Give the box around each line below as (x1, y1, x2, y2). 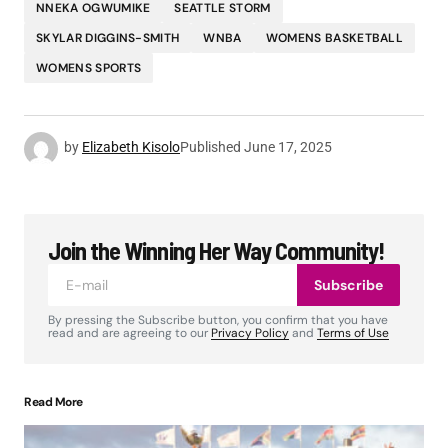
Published (180, 138, 241, 155)
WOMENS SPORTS (36, 59, 142, 76)
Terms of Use (317, 324, 389, 341)
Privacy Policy (211, 324, 289, 341)
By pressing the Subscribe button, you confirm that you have (48, 311, 388, 328)
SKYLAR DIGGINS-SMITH (36, 29, 180, 46)
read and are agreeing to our (48, 324, 211, 341)
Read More (24, 393, 83, 410)
